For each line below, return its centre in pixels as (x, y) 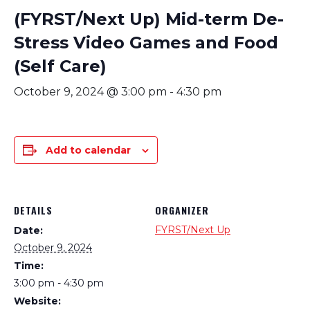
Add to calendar (88, 151)
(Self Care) (60, 66)
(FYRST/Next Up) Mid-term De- (149, 19)
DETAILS (33, 210)
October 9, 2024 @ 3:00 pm (90, 92)
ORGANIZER (182, 210)
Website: (37, 301)
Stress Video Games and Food (146, 43)
